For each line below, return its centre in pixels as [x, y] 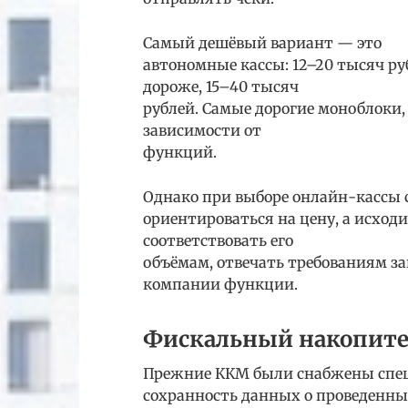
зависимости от [202, 131]
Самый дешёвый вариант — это [262, 43]
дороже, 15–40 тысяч [221, 87]
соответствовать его [218, 241]
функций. [180, 153]
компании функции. [220, 285]
